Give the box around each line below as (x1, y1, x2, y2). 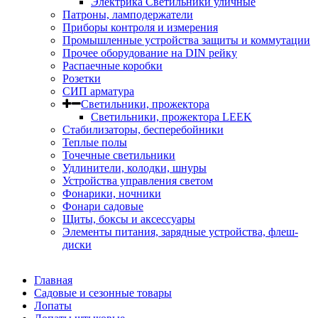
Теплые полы (62, 136, 127, 148)
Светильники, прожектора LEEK (91, 111, 252, 123)
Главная (34, 274, 72, 286)
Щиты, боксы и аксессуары (62, 213, 195, 225)
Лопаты (34, 300, 72, 312)
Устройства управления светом (62, 175, 213, 187)
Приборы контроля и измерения (62, 21, 218, 33)
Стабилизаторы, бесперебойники (62, 124, 224, 136)
